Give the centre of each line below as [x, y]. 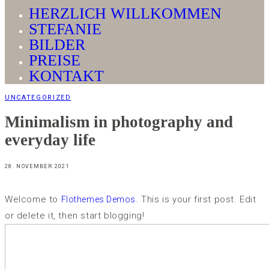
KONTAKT [66, 76]
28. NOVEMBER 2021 [37, 167]
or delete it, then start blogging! [75, 216]
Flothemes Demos [98, 200]
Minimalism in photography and [119, 122]
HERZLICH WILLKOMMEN [125, 14]
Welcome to [33, 200]
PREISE [55, 60]
